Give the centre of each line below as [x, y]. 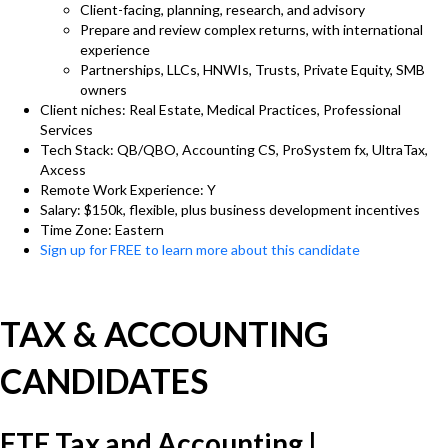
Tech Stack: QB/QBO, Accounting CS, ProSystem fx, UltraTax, [234, 149]
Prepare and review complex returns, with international [251, 29]
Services [66, 129]
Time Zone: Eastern [102, 229]
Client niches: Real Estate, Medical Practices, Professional [220, 109]
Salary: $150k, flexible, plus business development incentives [230, 209]
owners [103, 89]
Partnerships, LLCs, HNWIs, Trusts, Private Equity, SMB [252, 69]
